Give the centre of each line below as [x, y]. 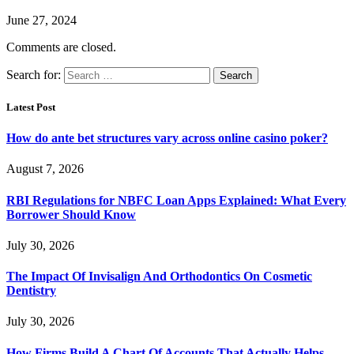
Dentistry [31, 291]
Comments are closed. [61, 47]
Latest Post [31, 107]
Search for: [34, 74]
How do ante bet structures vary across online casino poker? [167, 138]
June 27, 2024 [41, 20]
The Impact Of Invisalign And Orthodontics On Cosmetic [159, 277]
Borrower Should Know [71, 214]
